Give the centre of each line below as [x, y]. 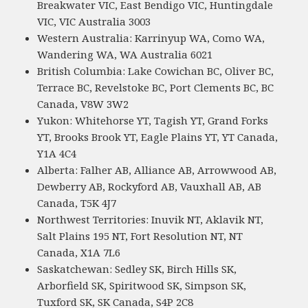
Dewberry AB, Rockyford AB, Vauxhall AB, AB [150, 186]
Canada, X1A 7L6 [79, 252]
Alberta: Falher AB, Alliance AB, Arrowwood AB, [157, 169]
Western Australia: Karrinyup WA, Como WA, [151, 37]
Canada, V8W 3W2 [83, 103]
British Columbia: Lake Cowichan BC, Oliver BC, [156, 70]
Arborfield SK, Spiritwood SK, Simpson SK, [142, 285]
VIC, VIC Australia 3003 [94, 21]
